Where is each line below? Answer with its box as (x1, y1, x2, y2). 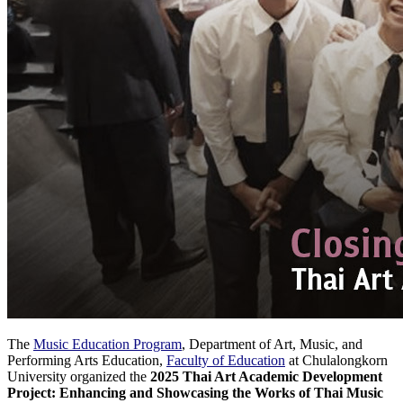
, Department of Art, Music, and (182, 336, 363, 352)
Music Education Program (33, 336, 182, 352)
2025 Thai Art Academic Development (150, 368, 382, 384)
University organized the (7, 368, 150, 384)
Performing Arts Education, (7, 352, 166, 368)
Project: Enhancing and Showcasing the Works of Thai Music (7, 384, 383, 400)
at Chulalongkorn (285, 352, 388, 368)
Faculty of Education (166, 352, 285, 368)
